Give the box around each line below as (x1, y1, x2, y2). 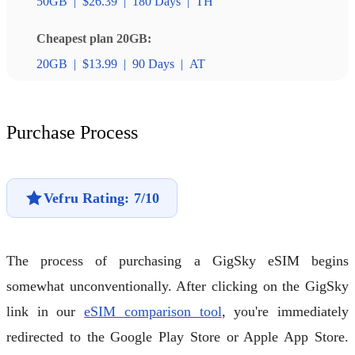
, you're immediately (221, 303, 349, 320)
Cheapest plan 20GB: (36, 32, 151, 46)
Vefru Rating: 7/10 (44, 189, 160, 206)
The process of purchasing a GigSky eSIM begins (6, 253, 349, 269)
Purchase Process (6, 122, 138, 143)
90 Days (132, 57, 174, 71)
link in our (6, 303, 85, 320)
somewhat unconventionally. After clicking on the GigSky (6, 278, 349, 295)
